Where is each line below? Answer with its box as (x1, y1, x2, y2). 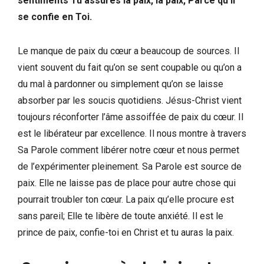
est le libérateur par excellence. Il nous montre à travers (18, 127, 246, 139)
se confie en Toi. (18, 11, 92, 22)
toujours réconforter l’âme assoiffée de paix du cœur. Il (18, 111, 243, 123)
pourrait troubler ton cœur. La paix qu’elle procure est (18, 193, 234, 205)
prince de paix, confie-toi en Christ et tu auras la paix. (18, 226, 234, 238)
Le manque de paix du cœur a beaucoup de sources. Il (18, 45, 239, 57)
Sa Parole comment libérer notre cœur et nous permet (18, 144, 239, 156)
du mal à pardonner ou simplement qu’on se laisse (18, 78, 223, 90)
